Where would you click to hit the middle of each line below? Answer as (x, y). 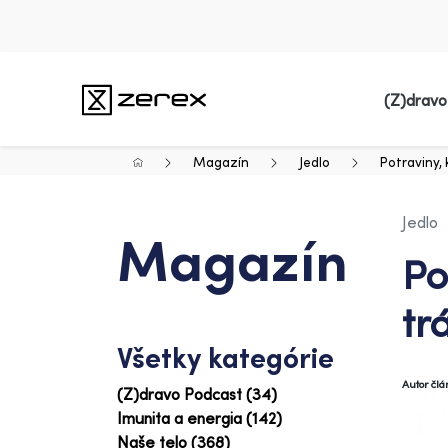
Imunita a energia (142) (199, 418)
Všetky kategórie (225, 357)
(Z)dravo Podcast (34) (197, 394)
